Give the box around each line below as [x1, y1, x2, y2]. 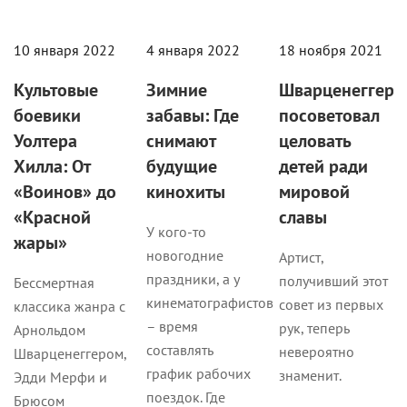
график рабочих [145, 363, 251, 382]
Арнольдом [14, 320, 85, 339]
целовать [278, 127, 352, 153]
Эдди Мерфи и [14, 367, 107, 386]
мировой [278, 178, 350, 203]
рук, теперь [278, 318, 350, 337]
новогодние [145, 245, 223, 264]
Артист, [278, 247, 323, 266]
